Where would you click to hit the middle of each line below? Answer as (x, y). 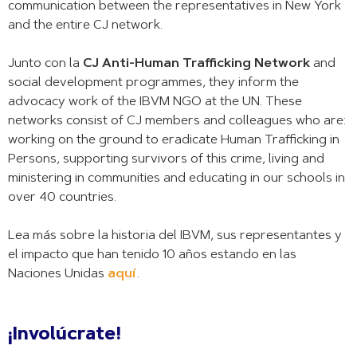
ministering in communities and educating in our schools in (177, 179)
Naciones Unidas (56, 275)
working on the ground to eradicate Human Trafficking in (174, 141)
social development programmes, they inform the (153, 83)
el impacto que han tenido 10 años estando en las (152, 255)
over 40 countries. (62, 198)
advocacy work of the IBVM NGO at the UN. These (155, 102)
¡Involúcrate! (65, 335)
